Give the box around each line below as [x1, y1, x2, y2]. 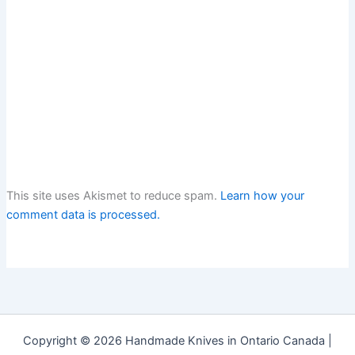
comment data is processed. [6, 208, 160, 223]
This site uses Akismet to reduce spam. [6, 189, 220, 204]
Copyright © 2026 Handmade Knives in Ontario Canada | [23, 334, 332, 349]
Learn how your [219, 189, 304, 204]
